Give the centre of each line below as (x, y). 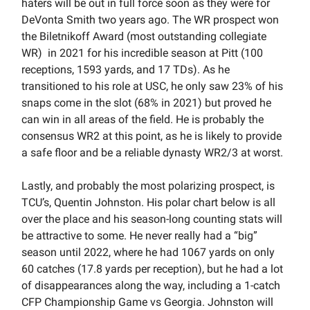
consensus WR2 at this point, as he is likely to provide (152, 136)
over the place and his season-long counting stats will (152, 219)
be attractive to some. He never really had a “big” (139, 236)
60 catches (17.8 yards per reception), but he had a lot (152, 269)
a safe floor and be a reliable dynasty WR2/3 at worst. (154, 153)
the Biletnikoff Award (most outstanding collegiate (144, 37)
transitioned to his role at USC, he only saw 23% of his (152, 86)
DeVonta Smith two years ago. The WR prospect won (150, 20)
